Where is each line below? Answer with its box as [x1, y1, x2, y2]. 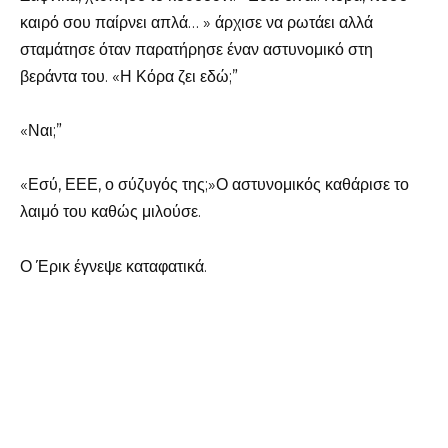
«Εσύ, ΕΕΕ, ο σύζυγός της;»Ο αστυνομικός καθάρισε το [20, 175, 409, 195]
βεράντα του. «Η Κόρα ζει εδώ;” [20, 66, 238, 86]
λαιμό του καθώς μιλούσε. [20, 202, 201, 222]
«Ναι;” [20, 121, 62, 141]
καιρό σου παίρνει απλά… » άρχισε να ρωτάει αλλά [20, 12, 373, 32]
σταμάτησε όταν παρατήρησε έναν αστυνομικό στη [20, 39, 373, 59]
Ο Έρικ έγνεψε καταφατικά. [20, 256, 207, 276]
